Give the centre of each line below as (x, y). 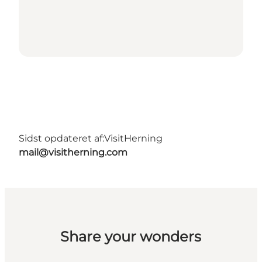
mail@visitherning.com (73, 153)
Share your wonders (131, 237)
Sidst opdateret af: (61, 139)
